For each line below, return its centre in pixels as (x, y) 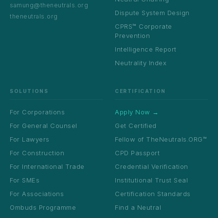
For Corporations (37, 112)
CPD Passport (137, 153)
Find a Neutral (138, 207)
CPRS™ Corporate (144, 26)
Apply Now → (137, 112)
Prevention (132, 36)
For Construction (37, 153)
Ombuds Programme (43, 207)
